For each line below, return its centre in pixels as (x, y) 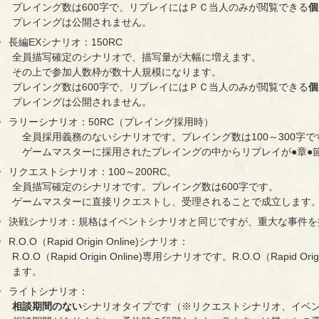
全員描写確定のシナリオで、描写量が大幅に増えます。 (136, 57)
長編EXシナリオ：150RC (65, 42)
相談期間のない (47, 307)
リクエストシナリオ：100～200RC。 (92, 172)
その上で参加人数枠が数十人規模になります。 (116, 72)
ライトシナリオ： (48, 292)
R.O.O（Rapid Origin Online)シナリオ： (98, 242)
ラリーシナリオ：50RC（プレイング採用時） (111, 122)
